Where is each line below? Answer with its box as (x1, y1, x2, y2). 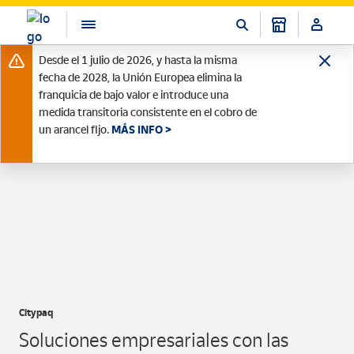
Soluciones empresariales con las (19, 329, 288, 352)
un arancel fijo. (39, 122, 111, 137)
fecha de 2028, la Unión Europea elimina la (39, 70, 242, 85)
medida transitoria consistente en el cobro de (39, 105, 257, 119)
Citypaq (19, 307, 53, 318)
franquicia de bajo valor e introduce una (39, 88, 228, 102)
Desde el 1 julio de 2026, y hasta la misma (39, 53, 237, 67)
